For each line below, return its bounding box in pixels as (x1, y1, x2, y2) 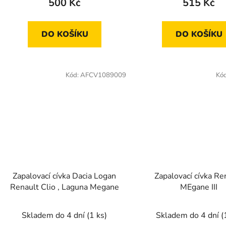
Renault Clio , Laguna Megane (10, 181, 119, 193)
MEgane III (180, 181, 217, 193)
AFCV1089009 (80, 71, 126, 80)
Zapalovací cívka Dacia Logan (13, 170, 117, 182)
